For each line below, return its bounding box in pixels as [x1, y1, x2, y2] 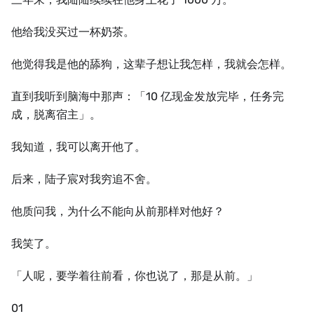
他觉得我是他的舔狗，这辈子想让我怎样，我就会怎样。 [11, 57, 292, 71]
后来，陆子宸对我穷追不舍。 [11, 172, 157, 186]
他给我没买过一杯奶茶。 [11, 25, 135, 39]
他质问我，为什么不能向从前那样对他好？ [11, 205, 224, 218]
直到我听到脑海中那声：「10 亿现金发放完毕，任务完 [11, 90, 284, 103]
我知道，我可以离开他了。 [11, 140, 146, 153]
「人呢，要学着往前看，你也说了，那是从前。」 [11, 269, 258, 282]
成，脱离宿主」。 [11, 108, 101, 121]
